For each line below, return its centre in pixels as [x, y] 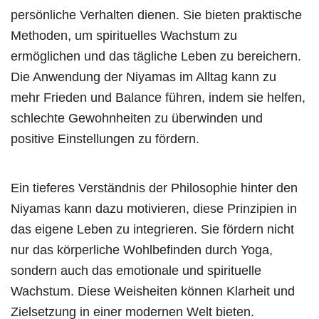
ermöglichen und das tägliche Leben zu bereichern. [156, 56]
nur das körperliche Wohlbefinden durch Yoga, [142, 250]
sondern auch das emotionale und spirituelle [136, 270]
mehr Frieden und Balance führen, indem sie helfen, [158, 97]
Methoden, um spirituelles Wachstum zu [124, 35]
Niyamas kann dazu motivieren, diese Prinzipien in [154, 208]
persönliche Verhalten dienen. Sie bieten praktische [156, 15]
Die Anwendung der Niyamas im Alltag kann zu [143, 77]
